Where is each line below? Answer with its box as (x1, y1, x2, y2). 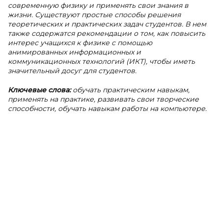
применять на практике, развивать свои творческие (8, 95, 199, 104)
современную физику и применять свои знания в (8, 1, 189, 10)
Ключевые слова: (8, 85, 73, 94)
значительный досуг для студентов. (8, 66, 137, 75)
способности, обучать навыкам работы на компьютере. (8, 104, 207, 113)
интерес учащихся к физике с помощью (8, 38, 152, 47)
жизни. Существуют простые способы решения (8, 10, 181, 19)
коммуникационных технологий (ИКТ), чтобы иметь (8, 57, 195, 66)
